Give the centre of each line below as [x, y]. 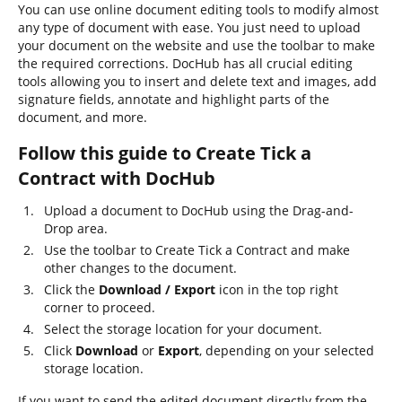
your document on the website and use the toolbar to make [197, 45]
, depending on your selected [287, 350]
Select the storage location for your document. [183, 329]
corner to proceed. [100, 307]
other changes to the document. [140, 268]
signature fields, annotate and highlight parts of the [174, 99]
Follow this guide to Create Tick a [165, 153]
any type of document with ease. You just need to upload [189, 27]
